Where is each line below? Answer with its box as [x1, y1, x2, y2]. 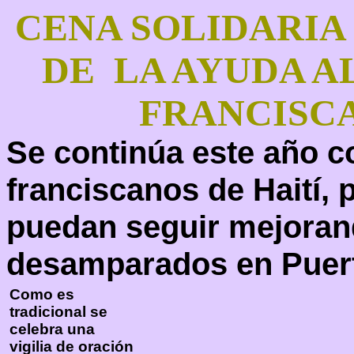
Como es [9, 286, 74, 303]
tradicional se [9, 303, 107, 320]
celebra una [9, 321, 95, 337]
